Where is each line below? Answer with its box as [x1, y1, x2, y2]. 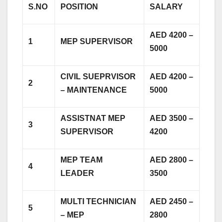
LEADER [60, 168, 95, 177]
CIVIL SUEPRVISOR [60, 72, 136, 81]
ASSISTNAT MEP [60, 113, 126, 122]
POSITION [60, 2, 99, 11]
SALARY [150, 2, 183, 11]
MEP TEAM [60, 155, 103, 164]
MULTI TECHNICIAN [60, 197, 137, 206]
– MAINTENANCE [60, 85, 127, 94]
